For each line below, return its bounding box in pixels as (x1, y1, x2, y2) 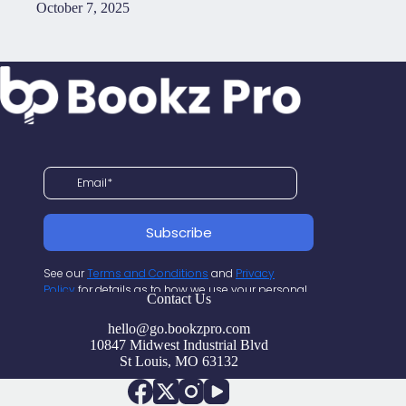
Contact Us (146, 291, 211, 307)
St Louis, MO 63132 (119, 353, 238, 369)
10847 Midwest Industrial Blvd (89, 337, 268, 353)
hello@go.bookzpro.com (107, 321, 250, 336)
